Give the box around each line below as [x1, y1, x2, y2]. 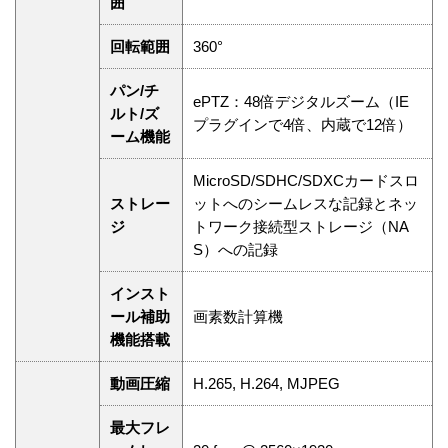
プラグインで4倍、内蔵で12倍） [193, 116, 412, 134]
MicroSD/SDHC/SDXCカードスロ [193, 172, 419, 190]
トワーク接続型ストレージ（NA [193, 218, 409, 236]
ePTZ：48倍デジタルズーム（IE [193, 93, 409, 111]
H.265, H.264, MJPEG [193, 375, 340, 393]
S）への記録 [193, 241, 278, 259]
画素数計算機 [193, 308, 283, 326]
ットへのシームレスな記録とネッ [193, 195, 418, 213]
